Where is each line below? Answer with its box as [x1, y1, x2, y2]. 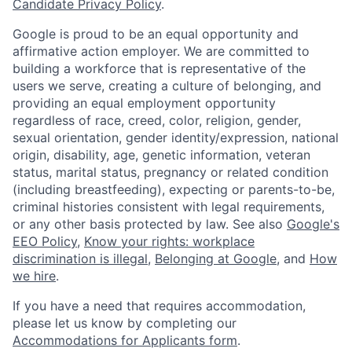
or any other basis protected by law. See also [13, 215, 287, 232]
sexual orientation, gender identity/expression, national [13, 129, 339, 145]
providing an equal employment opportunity [13, 94, 276, 111]
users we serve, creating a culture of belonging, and [13, 77, 321, 93]
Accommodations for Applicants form [13, 332, 237, 348]
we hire [13, 267, 56, 284]
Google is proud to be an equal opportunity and [13, 25, 299, 42]
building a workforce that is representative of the [13, 60, 306, 76]
